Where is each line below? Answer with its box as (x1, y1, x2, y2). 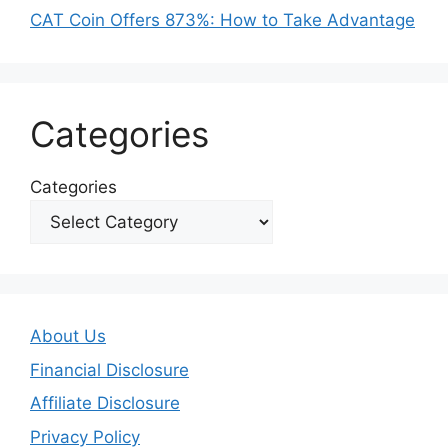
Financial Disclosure (30, 359, 189, 380)
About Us (30, 326, 106, 347)
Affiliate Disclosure (30, 393, 180, 414)
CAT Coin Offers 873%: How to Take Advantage (30, 10, 415, 31)
